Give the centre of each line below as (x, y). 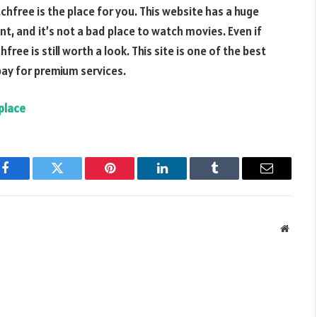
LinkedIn (184, 179)
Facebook (29, 179)
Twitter (75, 179)
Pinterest (131, 179)
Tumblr (232, 179)
